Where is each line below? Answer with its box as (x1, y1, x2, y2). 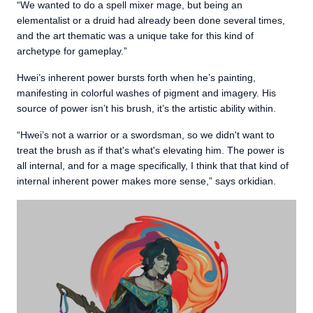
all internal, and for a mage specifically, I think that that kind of (17, 159, 289, 171)
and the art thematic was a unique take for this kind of (17, 29, 254, 41)
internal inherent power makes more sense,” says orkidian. (17, 175, 276, 187)
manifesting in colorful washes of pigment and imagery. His (17, 87, 276, 99)
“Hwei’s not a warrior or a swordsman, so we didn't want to (17, 129, 275, 140)
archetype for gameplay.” (17, 45, 127, 57)
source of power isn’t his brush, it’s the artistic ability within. (17, 102, 276, 114)
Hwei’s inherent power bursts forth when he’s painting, (17, 71, 256, 83)
